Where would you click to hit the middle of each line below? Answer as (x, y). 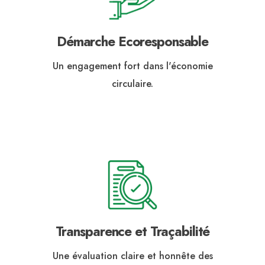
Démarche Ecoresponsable (132, 41)
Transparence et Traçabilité (132, 231)
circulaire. (132, 83)
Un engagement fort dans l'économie (132, 66)
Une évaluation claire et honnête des (132, 256)
